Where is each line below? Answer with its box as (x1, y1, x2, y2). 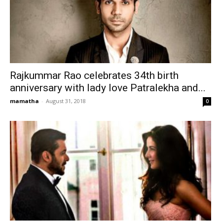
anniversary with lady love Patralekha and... (10, 82, 206, 94)
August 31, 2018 (46, 97, 86, 105)
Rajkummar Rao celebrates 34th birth (10, 70, 179, 82)
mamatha (10, 97, 39, 105)
